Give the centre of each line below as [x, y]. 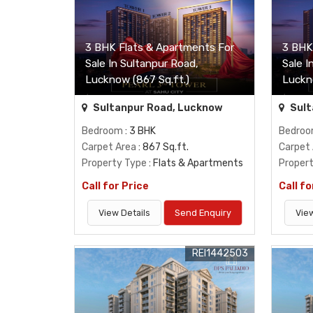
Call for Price [115, 186]
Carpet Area [109, 147]
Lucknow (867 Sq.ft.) [137, 79]
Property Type [114, 163]
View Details [124, 212]
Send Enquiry [203, 212]
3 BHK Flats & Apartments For [160, 47]
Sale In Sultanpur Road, [142, 63]
